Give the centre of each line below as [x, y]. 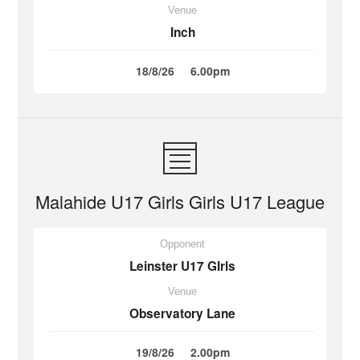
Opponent [182, 244]
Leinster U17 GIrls [182, 266]
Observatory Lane [182, 313]
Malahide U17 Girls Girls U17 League [180, 201]
